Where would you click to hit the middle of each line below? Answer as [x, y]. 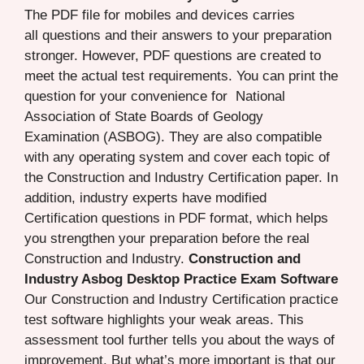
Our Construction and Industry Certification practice [181, 299]
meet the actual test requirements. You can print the [181, 76]
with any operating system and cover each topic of [177, 157]
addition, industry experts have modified [145, 197]
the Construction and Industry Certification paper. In [181, 177]
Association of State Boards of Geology [144, 116]
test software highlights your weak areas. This [164, 319]
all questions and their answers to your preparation [178, 35]
